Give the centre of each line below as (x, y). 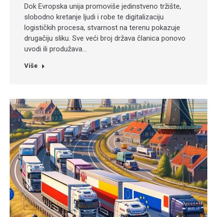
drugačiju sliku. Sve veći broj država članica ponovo (105, 39)
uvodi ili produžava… (55, 49)
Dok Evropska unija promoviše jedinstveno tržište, (103, 7)
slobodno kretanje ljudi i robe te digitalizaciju (94, 17)
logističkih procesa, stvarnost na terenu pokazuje (102, 28)
